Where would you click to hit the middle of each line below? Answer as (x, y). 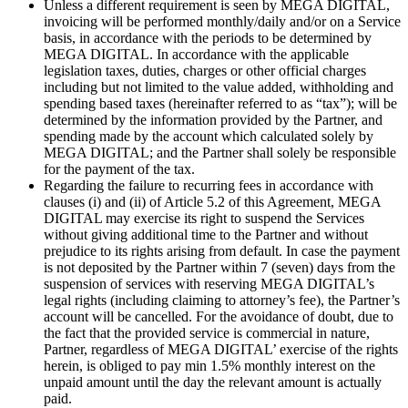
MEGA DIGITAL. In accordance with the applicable (196, 54)
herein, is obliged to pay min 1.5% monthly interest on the (209, 365)
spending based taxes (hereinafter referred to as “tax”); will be (220, 103)
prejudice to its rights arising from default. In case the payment (222, 250)
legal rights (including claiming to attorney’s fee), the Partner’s (222, 300)
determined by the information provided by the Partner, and (213, 119)
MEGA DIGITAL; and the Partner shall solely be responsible (220, 152)
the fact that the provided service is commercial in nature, (207, 332)
